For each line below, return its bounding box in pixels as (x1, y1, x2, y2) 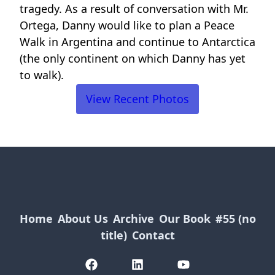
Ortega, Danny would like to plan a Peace (20, 18, 234, 33)
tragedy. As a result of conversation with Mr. (20, 1, 249, 16)
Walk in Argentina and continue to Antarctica (20, 34, 255, 49)
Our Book (158, 211, 211, 226)
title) (100, 228, 127, 242)
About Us (57, 211, 108, 226)
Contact (131, 228, 175, 242)
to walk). (20, 68, 64, 82)
